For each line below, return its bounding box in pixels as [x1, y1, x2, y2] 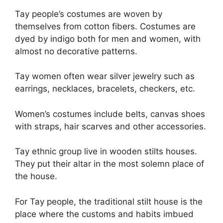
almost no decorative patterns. [15, 46, 137, 56]
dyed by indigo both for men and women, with [15, 33, 201, 44]
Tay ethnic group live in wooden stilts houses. [15, 146, 197, 157]
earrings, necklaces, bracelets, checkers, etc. [15, 84, 195, 94]
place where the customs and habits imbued [15, 209, 194, 219]
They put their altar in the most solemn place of [15, 159, 204, 169]
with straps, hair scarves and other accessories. [15, 121, 206, 131]
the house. [15, 171, 57, 182]
